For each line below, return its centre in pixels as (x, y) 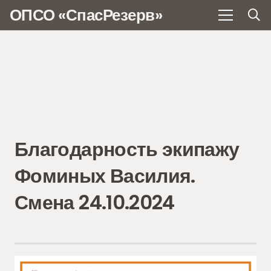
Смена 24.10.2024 (95, 202)
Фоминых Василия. (105, 175)
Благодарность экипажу (127, 149)
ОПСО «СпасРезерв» (86, 15)
